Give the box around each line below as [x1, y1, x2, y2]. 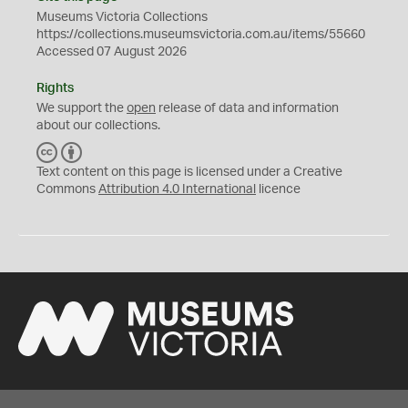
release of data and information [156, 101, 339, 115]
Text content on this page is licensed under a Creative [36, 165, 342, 178]
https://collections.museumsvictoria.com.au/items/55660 [36, 27, 365, 41]
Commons [36, 182, 98, 196]
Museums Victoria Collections [36, 10, 208, 24]
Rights [36, 81, 74, 95]
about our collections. [36, 118, 160, 132]
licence [256, 182, 301, 196]
